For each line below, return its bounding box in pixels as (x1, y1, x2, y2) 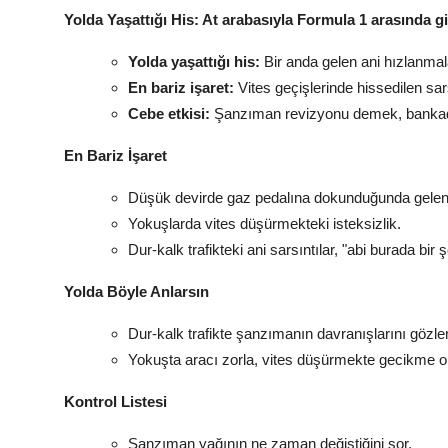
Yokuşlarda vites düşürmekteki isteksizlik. (128, 214, 401, 232)
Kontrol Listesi (64, 392, 167, 410)
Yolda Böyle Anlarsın (64, 282, 209, 300)
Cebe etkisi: (128, 104, 210, 122)
